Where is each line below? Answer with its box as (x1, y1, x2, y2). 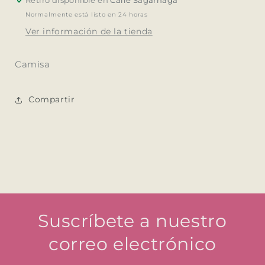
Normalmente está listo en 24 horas (25, 10, 148, 18)
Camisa (15, 58, 50, 70)
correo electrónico (49, 232, 216, 255)
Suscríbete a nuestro (38, 209, 227, 232)
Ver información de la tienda (25, 25, 153, 37)
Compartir (28, 94, 75, 105)
